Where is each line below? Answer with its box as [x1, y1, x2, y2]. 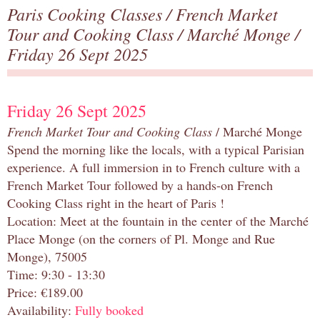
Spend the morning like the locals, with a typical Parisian [7, 141, 304, 159]
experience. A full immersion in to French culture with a [7, 159, 300, 176]
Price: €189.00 [7, 284, 83, 301]
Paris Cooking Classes [7, 2, 166, 26]
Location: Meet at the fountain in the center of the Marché [7, 212, 309, 230]
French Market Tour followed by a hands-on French [7, 176, 273, 194]
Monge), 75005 [7, 248, 87, 266]
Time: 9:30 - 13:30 [7, 266, 105, 284]
